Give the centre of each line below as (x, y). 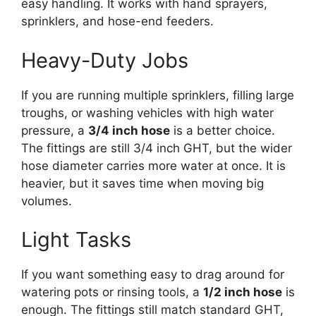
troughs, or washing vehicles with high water (147, 113)
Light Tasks (76, 240)
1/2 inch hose (243, 292)
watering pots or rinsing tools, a (112, 292)
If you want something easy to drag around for (153, 275)
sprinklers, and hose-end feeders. (117, 22)
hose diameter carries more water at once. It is (153, 165)
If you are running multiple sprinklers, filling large (158, 95)
